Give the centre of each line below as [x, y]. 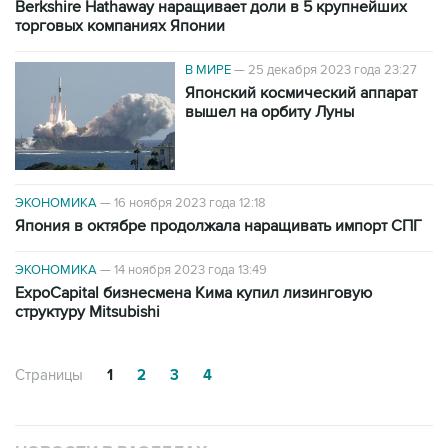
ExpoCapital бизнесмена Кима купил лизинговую [193, 292]
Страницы [49, 374]
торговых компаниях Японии [120, 26]
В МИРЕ [208, 70]
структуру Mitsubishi [87, 311]
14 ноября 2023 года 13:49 [190, 269]
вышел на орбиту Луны [269, 112]
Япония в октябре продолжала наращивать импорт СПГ [218, 225]
